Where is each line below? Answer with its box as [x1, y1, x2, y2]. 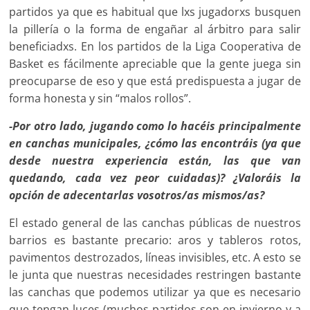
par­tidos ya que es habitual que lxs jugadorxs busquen [9, 3, 301, 19]
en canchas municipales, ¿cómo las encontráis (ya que [9, 135, 301, 151]
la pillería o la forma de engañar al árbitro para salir [9, 21, 301, 37]
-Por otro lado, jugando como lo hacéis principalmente [9, 118, 301, 134]
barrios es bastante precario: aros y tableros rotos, [9, 232, 301, 248]
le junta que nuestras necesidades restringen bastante [9, 266, 301, 282]
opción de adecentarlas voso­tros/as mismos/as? [9, 187, 265, 203]
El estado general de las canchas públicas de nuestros [9, 215, 301, 230]
